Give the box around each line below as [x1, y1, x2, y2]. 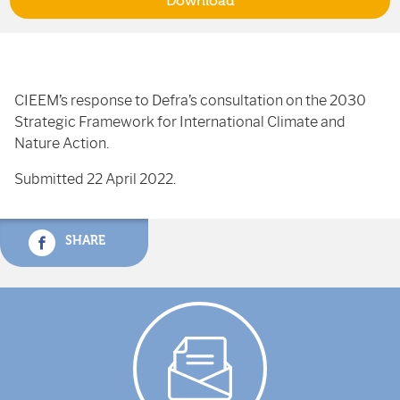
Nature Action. [14, 135, 109, 152]
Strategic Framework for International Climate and [14, 113, 346, 130]
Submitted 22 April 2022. [14, 171, 176, 187]
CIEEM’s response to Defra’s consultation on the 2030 [14, 92, 366, 109]
